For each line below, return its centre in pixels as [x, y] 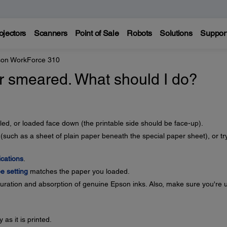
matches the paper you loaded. [79, 171]
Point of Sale [97, 33]
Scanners [50, 33]
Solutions [176, 33]
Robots [139, 33]
